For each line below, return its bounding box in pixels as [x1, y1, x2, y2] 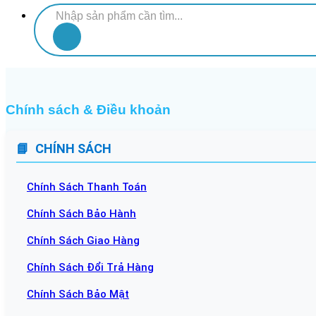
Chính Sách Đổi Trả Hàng [27, 261, 154, 274]
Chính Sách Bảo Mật [27, 288, 129, 301]
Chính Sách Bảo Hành [27, 207, 136, 221]
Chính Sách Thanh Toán [27, 181, 147, 194]
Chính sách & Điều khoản [6, 102, 171, 117]
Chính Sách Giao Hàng [27, 234, 140, 248]
